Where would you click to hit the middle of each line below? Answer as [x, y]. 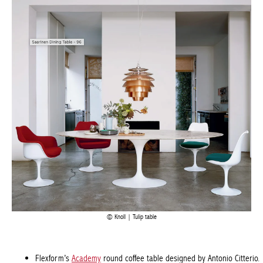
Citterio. [48, 203]
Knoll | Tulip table [131, 147]
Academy [86, 188]
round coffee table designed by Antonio [167, 188]
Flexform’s [53, 188]
